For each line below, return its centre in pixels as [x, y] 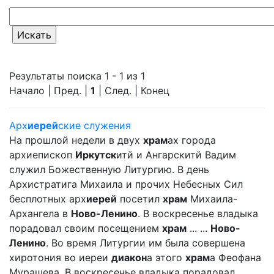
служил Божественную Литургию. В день [109, 169]
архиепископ [42, 155]
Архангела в [40, 213]
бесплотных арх [48, 199]
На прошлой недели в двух [76, 140]
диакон [129, 257]
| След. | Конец [132, 91]
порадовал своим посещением [86, 228]
